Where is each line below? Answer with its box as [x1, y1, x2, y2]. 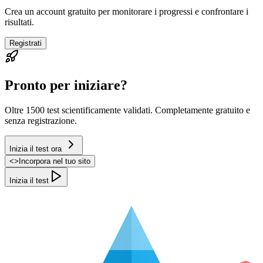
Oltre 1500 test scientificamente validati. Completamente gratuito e [5, 104, 250, 115]
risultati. [5, 17, 34, 28]
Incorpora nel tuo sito [19, 156, 90, 166]
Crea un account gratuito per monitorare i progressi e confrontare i [5, 6, 248, 17]
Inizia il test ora [9, 144, 62, 153]
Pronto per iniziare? [5, 77, 127, 93]
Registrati [9, 39, 42, 48]
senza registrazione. [5, 115, 77, 126]
